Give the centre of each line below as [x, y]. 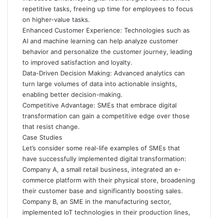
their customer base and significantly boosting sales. [103, 191]
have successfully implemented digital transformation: [104, 159]
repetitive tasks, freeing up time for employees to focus [108, 9]
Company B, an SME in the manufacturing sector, [97, 201]
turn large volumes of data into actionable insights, [100, 84]
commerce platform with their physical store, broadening [109, 180]
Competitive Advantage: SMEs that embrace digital [100, 105]
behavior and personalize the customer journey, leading [107, 52]
